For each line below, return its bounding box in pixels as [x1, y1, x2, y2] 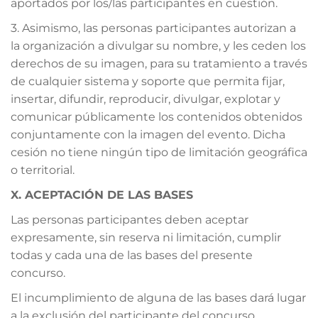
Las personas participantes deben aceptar [11, 212, 248, 226]
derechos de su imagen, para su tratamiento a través [11, 56, 307, 70]
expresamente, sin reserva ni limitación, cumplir [11, 230, 281, 244]
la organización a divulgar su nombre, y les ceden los [11, 38, 306, 53]
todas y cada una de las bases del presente [11, 248, 253, 262]
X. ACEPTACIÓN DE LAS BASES [11, 187, 193, 202]
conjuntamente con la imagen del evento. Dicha [11, 127, 285, 141]
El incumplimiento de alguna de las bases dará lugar [11, 290, 306, 305]
